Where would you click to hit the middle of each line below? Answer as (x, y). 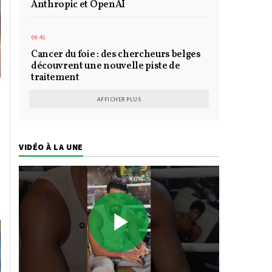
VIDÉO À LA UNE (51, 147)
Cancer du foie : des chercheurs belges (116, 55)
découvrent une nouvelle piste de (106, 66)
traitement (55, 78)
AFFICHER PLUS (119, 100)
